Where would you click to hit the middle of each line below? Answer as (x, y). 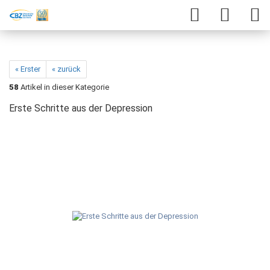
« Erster (28, 69)
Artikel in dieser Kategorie (64, 87)
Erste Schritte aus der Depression (81, 108)
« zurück (66, 69)
